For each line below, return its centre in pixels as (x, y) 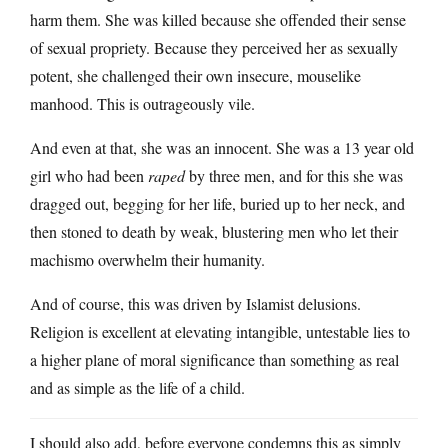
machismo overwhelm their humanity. (147, 259)
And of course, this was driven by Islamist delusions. (195, 303)
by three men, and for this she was (294, 175)
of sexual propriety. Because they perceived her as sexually (214, 47)
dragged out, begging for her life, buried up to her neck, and (217, 203)
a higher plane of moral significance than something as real (214, 359)
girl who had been (89, 175)
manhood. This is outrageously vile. (142, 103)
